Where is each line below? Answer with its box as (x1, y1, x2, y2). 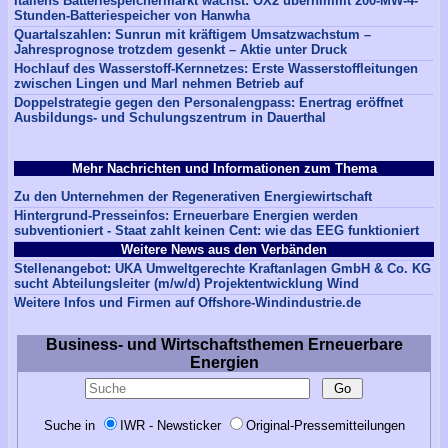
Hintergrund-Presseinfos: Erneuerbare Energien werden (14, 208, 358, 224)
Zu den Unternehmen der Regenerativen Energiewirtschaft (14, 189, 372, 205)
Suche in (43, 417, 99, 433)
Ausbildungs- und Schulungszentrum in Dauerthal (14, 109, 326, 125)
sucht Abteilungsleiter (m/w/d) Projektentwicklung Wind (14, 276, 359, 292)
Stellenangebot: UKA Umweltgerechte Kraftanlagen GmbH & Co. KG (14, 261, 431, 277)
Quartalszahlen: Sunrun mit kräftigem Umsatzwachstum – (14, 26, 371, 42)
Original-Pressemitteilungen (245, 417, 405, 433)
